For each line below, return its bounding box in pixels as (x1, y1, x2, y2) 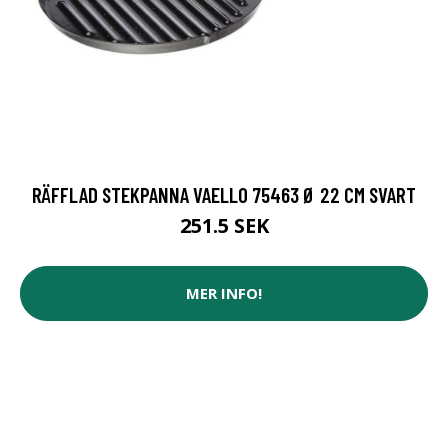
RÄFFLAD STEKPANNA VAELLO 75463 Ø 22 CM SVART (32, 181, 416, 207)
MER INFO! (186, 283, 262, 304)
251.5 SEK (179, 211, 269, 239)
